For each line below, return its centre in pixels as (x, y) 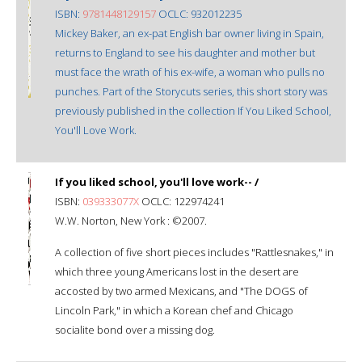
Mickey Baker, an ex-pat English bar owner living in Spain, (189, 33)
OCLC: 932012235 (199, 13)
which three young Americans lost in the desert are (177, 271)
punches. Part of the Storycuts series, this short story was (191, 91)
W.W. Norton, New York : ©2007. (131, 220)
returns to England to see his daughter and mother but (185, 52)
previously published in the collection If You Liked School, (193, 110)
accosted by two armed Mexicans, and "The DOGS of (181, 290)
